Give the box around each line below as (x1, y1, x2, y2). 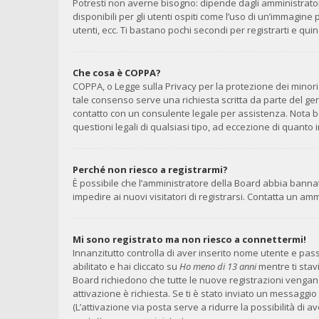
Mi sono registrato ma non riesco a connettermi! (73, 233, 306, 246)
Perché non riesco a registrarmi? (73, 163, 228, 176)
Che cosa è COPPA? (73, 66, 161, 79)
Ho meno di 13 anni (179, 260, 256, 273)
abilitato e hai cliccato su (73, 260, 179, 273)
